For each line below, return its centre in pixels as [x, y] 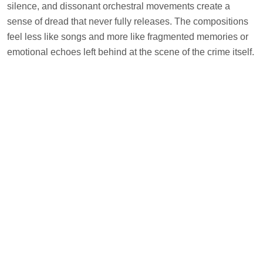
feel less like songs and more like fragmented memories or [128, 37]
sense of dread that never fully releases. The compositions [128, 22]
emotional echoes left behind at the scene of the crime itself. [131, 52]
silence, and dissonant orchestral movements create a [119, 6]
